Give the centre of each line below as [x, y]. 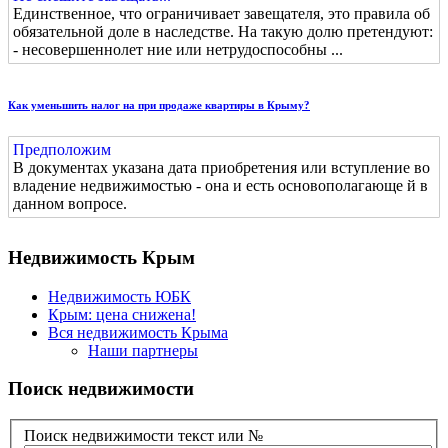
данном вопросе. [70, 204]
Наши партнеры [143, 350]
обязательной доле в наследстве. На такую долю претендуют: [223, 32]
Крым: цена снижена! [122, 314]
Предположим [62, 150]
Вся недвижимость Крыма [138, 332]
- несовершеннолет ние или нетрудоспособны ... [178, 50]
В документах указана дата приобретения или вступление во [221, 168]
